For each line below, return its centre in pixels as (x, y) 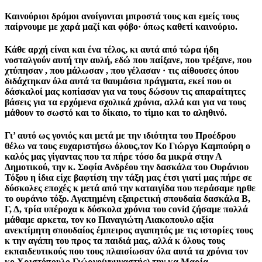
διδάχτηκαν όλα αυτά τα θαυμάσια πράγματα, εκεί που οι (118, 81)
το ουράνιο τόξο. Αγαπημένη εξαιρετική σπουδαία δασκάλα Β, (127, 199)
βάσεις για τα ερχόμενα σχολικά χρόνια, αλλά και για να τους (125, 102)
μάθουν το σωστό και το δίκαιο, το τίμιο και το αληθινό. (116, 113)
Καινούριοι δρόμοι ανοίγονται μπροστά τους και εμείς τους (122, 16)
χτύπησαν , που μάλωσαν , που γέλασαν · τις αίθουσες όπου (122, 71)
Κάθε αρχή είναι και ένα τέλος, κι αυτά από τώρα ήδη (112, 50)
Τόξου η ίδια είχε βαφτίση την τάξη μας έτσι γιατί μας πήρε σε (128, 178)
